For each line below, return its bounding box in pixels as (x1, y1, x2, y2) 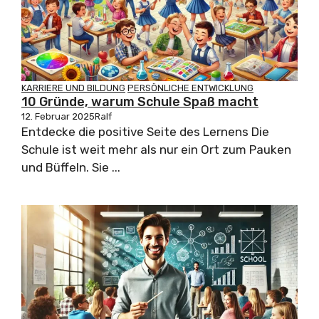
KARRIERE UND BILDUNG (21, 83, 125, 94)
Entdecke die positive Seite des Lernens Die (21, 125, 269, 140)
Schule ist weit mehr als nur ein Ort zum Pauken (21, 142, 291, 157)
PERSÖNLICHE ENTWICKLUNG (127, 83, 253, 94)
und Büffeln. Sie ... (21, 160, 120, 175)
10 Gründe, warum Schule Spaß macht (21, 94, 258, 110)
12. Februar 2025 (21, 111, 95, 122)
